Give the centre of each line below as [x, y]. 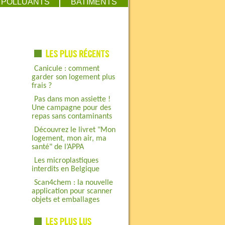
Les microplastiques [66, 161]
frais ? [41, 86]
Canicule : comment [67, 69]
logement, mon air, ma [69, 139]
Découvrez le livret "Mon [75, 130]
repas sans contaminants [72, 117]
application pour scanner [72, 191]
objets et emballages [65, 200]
